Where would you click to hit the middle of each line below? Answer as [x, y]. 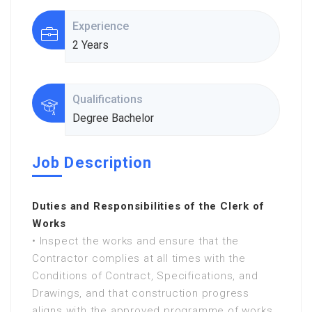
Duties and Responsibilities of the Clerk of [148, 206]
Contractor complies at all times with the [139, 258]
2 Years [90, 45]
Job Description [92, 163]
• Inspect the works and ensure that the [136, 241]
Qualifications [109, 99]
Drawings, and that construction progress [141, 293]
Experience [102, 26]
